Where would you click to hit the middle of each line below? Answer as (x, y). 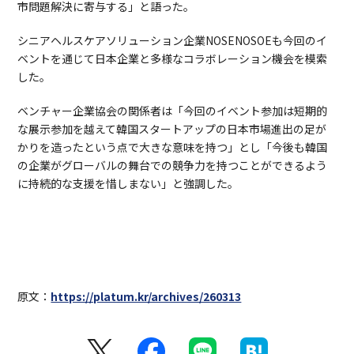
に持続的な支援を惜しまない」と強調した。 (128, 184)
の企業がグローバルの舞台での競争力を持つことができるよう (173, 166)
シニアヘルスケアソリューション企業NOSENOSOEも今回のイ (173, 41)
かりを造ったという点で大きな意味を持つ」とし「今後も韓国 (173, 147)
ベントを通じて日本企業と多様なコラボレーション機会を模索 (173, 59)
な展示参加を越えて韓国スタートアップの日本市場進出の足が (172, 129)
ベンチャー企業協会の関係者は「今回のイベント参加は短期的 (173, 111)
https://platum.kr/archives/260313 (146, 297)
